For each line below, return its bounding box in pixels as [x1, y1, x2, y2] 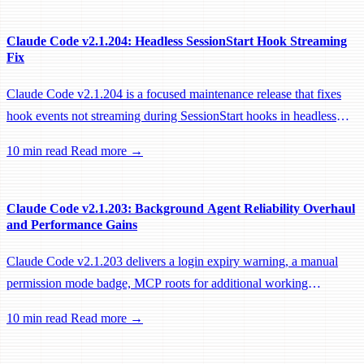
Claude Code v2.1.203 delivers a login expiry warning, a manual [6, 254, 338, 269]
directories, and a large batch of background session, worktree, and [6, 298, 348, 313]
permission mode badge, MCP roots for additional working [6, 276, 308, 291]
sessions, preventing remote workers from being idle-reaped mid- [6, 130, 338, 145]
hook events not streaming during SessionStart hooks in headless [6, 108, 336, 123]
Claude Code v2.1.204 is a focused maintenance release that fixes [6, 86, 341, 101]
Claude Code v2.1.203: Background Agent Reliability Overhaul [6, 201, 355, 216]
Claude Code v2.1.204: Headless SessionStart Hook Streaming [6, 33, 347, 48]
